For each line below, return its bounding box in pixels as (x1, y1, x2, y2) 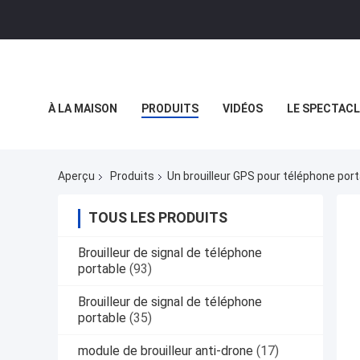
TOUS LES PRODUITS (88, 209, 227, 227)
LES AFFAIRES (48, 138, 121, 151)
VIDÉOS (223, 102, 263, 115)
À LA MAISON (48, 102, 117, 115)
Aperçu (58, 170, 95, 183)
